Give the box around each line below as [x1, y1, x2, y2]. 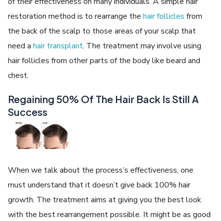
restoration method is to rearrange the [8, 10, 144, 22]
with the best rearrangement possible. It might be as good [8, 209, 211, 220]
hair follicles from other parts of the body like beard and [8, 55, 201, 66]
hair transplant [31, 40, 83, 51]
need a [8, 40, 32, 51]
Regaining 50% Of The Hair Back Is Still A [8, 92, 199, 105]
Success [8, 105, 48, 118]
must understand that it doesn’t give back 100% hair [8, 179, 191, 190]
